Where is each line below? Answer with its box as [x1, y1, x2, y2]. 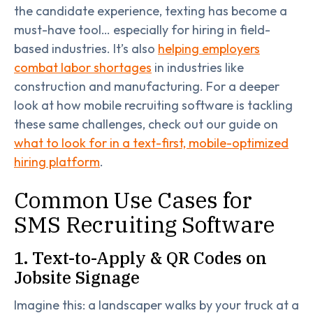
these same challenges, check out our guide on [14, 116, 278, 133]
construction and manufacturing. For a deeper [14, 78, 279, 95]
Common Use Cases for [14, 185, 252, 215]
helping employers [158, 41, 260, 57]
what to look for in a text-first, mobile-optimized [14, 135, 289, 152]
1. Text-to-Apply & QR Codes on [14, 247, 267, 270]
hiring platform [14, 154, 100, 170]
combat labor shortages [14, 59, 152, 76]
